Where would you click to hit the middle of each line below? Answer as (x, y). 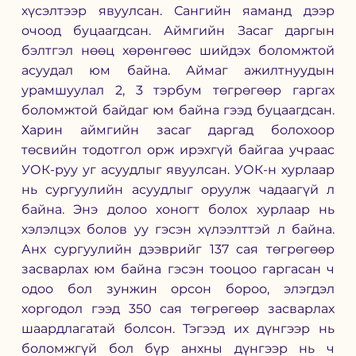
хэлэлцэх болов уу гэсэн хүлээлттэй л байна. (178, 229)
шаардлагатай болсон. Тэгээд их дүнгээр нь (178, 328)
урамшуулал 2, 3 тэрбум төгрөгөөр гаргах (178, 90)
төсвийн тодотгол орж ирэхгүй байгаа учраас (178, 149)
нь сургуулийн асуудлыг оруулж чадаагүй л (178, 189)
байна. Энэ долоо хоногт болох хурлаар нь (178, 209)
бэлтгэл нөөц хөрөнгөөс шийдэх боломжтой (178, 50)
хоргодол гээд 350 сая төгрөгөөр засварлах (178, 308)
